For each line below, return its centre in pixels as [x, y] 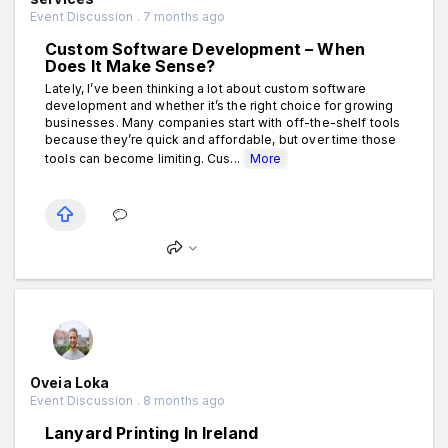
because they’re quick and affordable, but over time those [221, 139]
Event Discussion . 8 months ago [128, 400]
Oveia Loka [70, 382]
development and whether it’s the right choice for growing [219, 105]
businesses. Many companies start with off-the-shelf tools [223, 122]
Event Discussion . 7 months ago [128, 16]
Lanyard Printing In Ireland [152, 432]
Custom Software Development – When [205, 48]
